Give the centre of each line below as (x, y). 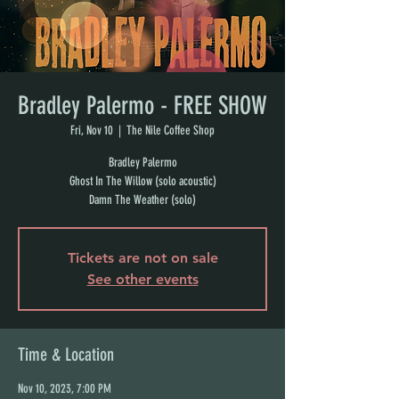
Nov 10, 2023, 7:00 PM (65, 389)
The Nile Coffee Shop (171, 130)
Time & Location (66, 354)
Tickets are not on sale (142, 258)
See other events (142, 279)
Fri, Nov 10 (92, 130)
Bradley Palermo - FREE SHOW (142, 106)
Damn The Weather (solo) (142, 200)
